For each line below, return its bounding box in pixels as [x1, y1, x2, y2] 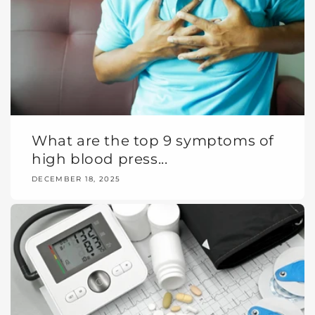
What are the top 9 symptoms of [32, 132, 275, 150]
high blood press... [32, 150, 168, 168]
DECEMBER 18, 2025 [32, 174, 121, 184]
